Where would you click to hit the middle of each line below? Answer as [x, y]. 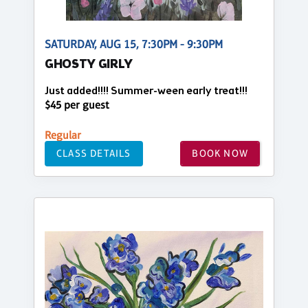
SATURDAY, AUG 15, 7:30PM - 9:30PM [134, 45]
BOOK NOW [220, 153]
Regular [63, 135]
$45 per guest [77, 104]
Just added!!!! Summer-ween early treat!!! [146, 91]
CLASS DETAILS [94, 153]
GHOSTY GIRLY [89, 65]
